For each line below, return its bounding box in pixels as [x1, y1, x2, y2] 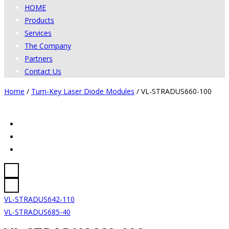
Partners [25, 53, 53, 63]
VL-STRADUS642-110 [4, 194, 75, 204]
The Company [25, 40, 71, 51]
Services [25, 28, 52, 38]
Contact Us [25, 66, 61, 76]
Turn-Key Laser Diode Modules [31, 86, 134, 96]
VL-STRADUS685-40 [4, 207, 71, 217]
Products [25, 15, 54, 25]
